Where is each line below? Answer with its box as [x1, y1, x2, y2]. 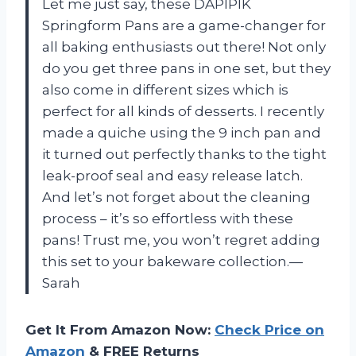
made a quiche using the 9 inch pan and [42, 124, 321, 141]
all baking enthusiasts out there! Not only [42, 38, 326, 55]
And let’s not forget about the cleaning [42, 188, 311, 205]
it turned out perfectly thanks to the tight [42, 145, 327, 162]
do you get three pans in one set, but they [42, 60, 331, 76]
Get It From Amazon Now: [25, 321, 215, 338]
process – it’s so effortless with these [42, 210, 293, 226]
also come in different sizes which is [42, 81, 288, 98]
